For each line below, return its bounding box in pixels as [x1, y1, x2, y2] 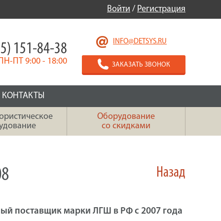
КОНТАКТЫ [2, 91, 44, 101]
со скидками [102, 121, 150, 131]
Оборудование [97, 112, 155, 121]
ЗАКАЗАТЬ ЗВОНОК [112, 61, 170, 69]
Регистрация [137, 4, 185, 14]
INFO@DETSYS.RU [113, 38, 167, 45]
